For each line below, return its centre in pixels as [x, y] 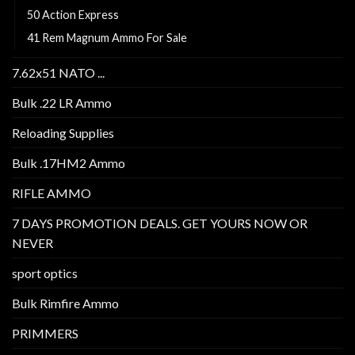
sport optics [45, 273]
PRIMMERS [45, 334]
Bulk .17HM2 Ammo [69, 163]
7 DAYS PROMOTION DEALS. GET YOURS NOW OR [160, 223]
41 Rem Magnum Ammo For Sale [107, 38]
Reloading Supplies [63, 133]
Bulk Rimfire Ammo [65, 303]
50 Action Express [73, 15]
